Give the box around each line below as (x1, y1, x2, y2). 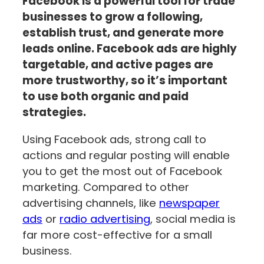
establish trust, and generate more (22, 25, 224, 41)
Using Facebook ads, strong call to (22, 131, 206, 147)
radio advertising (60, 211, 150, 226)
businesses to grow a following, (22, 9, 203, 25)
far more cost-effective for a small (22, 227, 212, 242)
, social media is (150, 211, 236, 226)
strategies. (22, 105, 86, 120)
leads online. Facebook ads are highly (22, 41, 237, 57)
